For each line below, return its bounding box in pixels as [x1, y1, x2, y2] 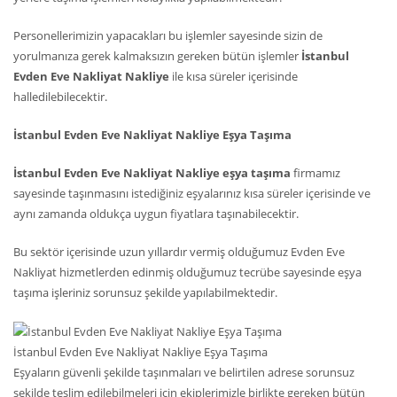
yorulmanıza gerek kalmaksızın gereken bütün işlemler [13, 48, 301, 65]
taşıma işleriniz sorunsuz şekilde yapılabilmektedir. [13, 284, 277, 301]
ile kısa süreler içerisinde [172, 68, 298, 85]
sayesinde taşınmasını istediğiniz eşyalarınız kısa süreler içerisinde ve [13, 185, 370, 202]
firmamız [291, 165, 340, 182]
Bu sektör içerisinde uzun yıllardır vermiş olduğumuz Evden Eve [13, 244, 345, 261]
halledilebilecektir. [13, 89, 107, 105]
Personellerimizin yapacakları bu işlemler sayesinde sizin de [13, 27, 323, 44]
